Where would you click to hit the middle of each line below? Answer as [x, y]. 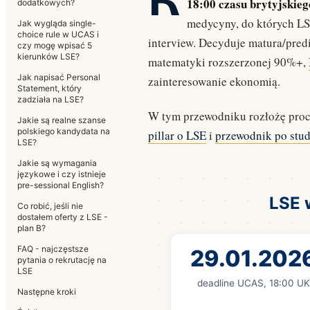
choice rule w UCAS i [58, 34]
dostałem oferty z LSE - [63, 217]
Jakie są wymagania [57, 163]
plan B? [31, 228]
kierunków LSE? [48, 56]
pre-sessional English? [61, 185]
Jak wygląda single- [57, 23]
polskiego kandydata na [64, 131]
